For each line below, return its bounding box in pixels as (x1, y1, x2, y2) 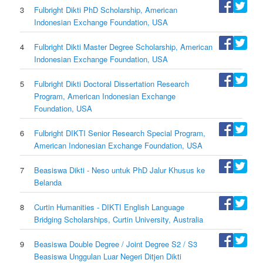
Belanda (34, 177, 62, 188)
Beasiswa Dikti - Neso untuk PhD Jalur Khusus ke (34, 164, 205, 176)
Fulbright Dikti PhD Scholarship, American (34, 4, 178, 16)
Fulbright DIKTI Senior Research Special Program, (34, 127, 206, 139)
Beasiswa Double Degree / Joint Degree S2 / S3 (34, 238, 198, 250)
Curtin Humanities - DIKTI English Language (34, 201, 185, 213)
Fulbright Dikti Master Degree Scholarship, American (34, 41, 213, 53)
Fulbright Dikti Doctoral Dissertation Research (34, 78, 190, 90)
